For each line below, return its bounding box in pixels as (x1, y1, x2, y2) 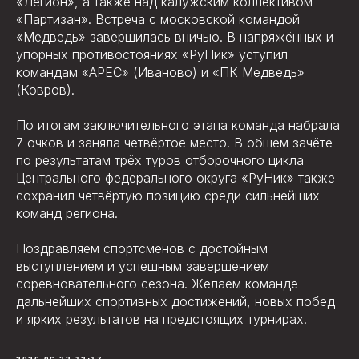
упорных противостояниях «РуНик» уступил (16, 46, 288, 63)
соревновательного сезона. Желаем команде (16, 276, 298, 292)
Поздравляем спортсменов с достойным (16, 240, 268, 256)
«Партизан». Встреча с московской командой (16, 11, 300, 27)
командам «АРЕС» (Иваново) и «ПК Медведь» (16, 64, 305, 80)
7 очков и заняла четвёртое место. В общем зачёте (16, 135, 333, 151)
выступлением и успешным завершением (16, 258, 269, 274)
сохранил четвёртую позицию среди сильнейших (16, 188, 320, 204)
